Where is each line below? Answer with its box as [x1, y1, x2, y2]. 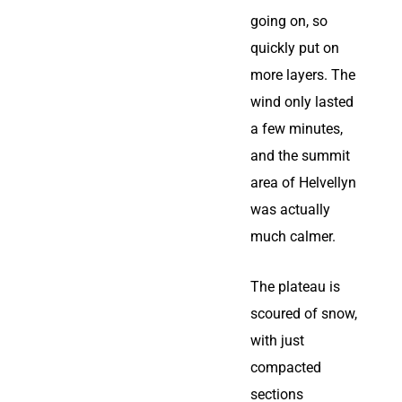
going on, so [250, 13, 328, 30]
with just [250, 332, 304, 349]
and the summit [250, 147, 350, 164]
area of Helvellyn [250, 174, 356, 191]
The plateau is [250, 278, 340, 295]
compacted [250, 359, 321, 376]
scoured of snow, [250, 305, 357, 322]
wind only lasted [250, 93, 354, 110]
